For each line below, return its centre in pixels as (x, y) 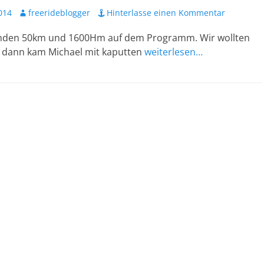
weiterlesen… (174, 52)
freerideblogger (59, 13)
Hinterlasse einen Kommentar (166, 13)
